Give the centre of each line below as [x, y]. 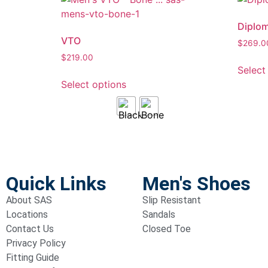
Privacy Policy [36, 243]
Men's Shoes [197, 184]
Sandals [159, 215]
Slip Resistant [172, 200]
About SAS [29, 200]
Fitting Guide [33, 258]
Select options [94, 85]
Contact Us [30, 229]
